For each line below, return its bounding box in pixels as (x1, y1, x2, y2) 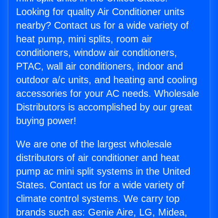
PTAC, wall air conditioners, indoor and (16, 61, 183, 72)
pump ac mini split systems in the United (16, 166, 190, 177)
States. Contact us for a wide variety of (16, 180, 184, 191)
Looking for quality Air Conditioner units (16, 6, 184, 18)
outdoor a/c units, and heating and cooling (16, 74, 197, 86)
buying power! (16, 115, 76, 127)
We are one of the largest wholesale (16, 139, 172, 150)
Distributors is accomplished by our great (16, 102, 192, 113)
